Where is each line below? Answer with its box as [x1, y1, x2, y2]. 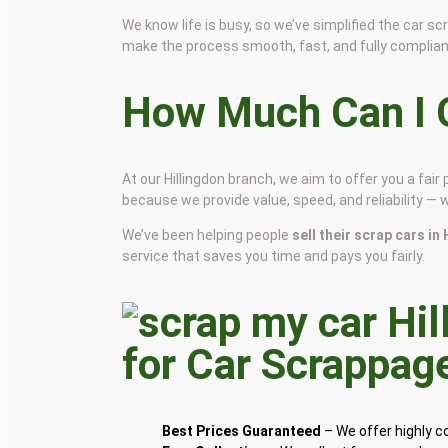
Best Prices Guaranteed [162, 422, 322, 439]
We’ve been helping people [122, 227, 293, 244]
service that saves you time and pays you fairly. [122, 248, 426, 265]
